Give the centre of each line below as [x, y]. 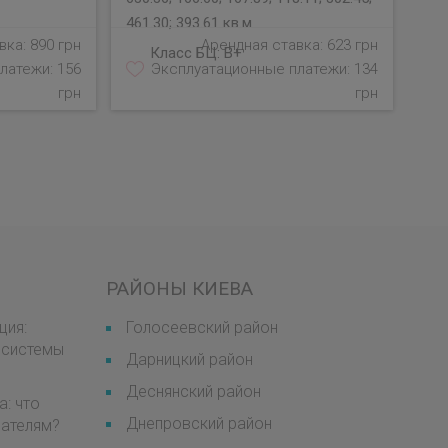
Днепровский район [199, 423]
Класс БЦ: [184, 53]
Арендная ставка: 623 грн [289, 45]
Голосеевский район [202, 327]
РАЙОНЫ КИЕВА [179, 288]
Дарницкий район [189, 359]
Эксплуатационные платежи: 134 [264, 69]
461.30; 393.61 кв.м [188, 23]
